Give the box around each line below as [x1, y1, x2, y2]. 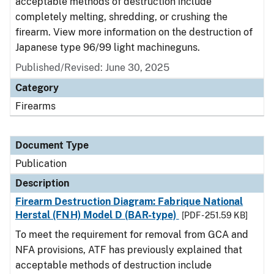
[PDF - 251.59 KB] [181, 210, 248, 220]
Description [15, 177, 69, 189]
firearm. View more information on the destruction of [15, 26, 253, 38]
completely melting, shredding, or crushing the [15, 11, 228, 23]
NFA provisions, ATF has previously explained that [15, 244, 242, 256]
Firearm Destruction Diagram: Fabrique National [15, 196, 243, 207]
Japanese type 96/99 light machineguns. [15, 42, 200, 53]
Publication [15, 158, 67, 169]
